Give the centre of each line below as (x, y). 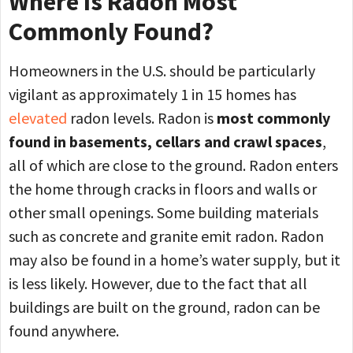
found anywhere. (65, 331)
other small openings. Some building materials (163, 213)
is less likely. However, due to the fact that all (158, 284)
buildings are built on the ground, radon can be (164, 307)
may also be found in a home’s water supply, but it (175, 260)
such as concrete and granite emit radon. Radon (166, 236)
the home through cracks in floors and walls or (163, 189)
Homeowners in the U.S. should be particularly (162, 71)
